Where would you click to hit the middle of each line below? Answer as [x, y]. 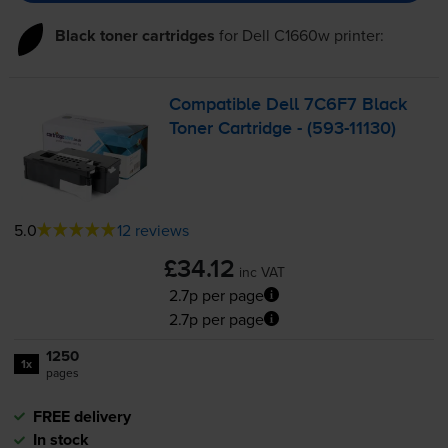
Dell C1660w [285, 35]
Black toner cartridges [134, 36]
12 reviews [152, 229]
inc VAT [261, 271]
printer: [356, 35]
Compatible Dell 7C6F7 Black [288, 105]
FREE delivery [81, 416]
